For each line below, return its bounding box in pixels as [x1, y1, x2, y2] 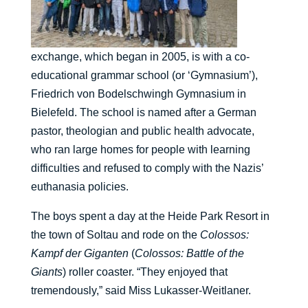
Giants [30, 266, 63, 278]
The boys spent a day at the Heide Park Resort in [30, 210, 269, 223]
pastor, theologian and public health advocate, [30, 125, 254, 137]
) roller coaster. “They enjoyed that [62, 266, 228, 278]
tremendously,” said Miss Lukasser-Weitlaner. [30, 285, 251, 297]
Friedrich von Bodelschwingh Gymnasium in [30, 88, 246, 100]
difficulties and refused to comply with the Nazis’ [30, 162, 263, 175]
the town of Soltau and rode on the [30, 229, 200, 241]
